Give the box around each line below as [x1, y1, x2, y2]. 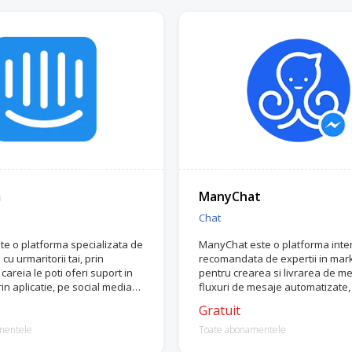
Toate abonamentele [198, 323, 286, 336]
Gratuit [198, 302, 240, 319]
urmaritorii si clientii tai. [198, 294, 307, 308]
